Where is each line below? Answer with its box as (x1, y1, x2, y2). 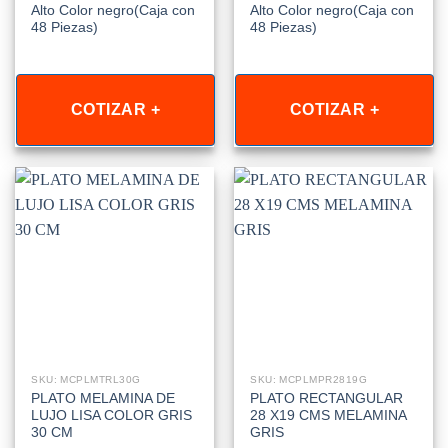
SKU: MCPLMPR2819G (250, 373, 368, 385)
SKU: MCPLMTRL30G (31, 373, 141, 385)
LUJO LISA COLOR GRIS (31, 408, 193, 424)
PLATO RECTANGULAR (250, 391, 404, 407)
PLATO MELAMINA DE (31, 391, 176, 407)
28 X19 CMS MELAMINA (250, 408, 407, 424)
